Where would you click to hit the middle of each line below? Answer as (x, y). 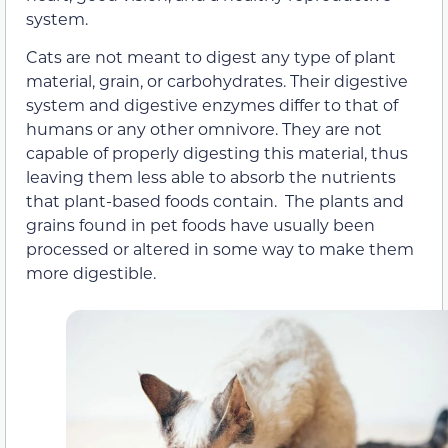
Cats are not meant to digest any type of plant (211, 57)
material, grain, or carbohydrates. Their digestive (217, 81)
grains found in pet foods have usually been (200, 225)
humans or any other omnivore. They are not (204, 129)
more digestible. (91, 273)
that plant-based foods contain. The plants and (215, 201)
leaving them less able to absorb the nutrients (211, 177)
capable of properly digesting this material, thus (217, 153)
